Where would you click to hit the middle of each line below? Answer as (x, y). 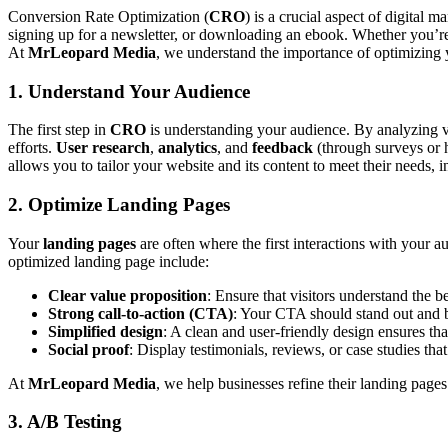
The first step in (59, 130)
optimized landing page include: (108, 261)
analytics (187, 148)
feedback (282, 148)
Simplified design (105, 331)
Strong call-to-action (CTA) (140, 313)
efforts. (32, 148)
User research (103, 148)
